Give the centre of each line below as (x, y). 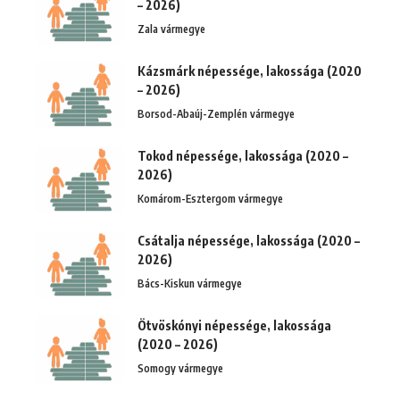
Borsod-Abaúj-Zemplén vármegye (216, 113)
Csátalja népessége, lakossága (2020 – (249, 240)
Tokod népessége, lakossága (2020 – (243, 155)
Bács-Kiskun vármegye (190, 283)
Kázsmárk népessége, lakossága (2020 (250, 71)
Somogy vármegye (180, 368)
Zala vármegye (171, 29)
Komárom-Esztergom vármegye (210, 198)
